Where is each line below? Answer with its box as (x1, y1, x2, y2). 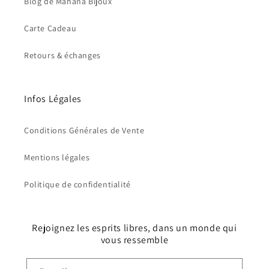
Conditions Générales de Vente (24, 124, 145, 136)
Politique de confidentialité (24, 178, 131, 190)
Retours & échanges (24, 49, 101, 61)
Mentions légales (24, 151, 90, 163)
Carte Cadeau (24, 22, 77, 34)
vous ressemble (100, 233, 169, 246)
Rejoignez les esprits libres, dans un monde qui (32, 221, 237, 234)
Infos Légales (24, 92, 82, 105)
